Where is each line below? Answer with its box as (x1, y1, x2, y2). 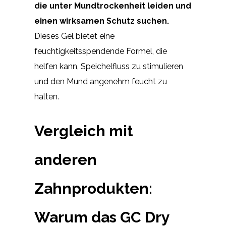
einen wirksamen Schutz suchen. (34, 16, 169, 26)
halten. (34, 91, 59, 101)
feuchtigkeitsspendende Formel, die (34, 46, 167, 56)
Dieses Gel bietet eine (34, 31, 115, 41)
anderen (34, 151, 97, 169)
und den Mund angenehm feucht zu (34, 76, 167, 86)
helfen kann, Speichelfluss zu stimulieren (34, 61, 183, 71)
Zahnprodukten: (34, 180, 152, 198)
